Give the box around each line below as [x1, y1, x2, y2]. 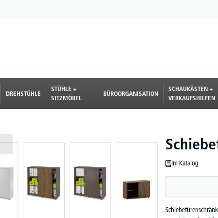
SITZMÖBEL [51, 94, 82, 102]
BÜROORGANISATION [103, 89, 158, 97]
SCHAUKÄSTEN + [168, 85, 213, 92]
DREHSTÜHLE [5, 89, 41, 97]
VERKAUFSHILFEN [168, 94, 215, 102]
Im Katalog [171, 159, 199, 167]
